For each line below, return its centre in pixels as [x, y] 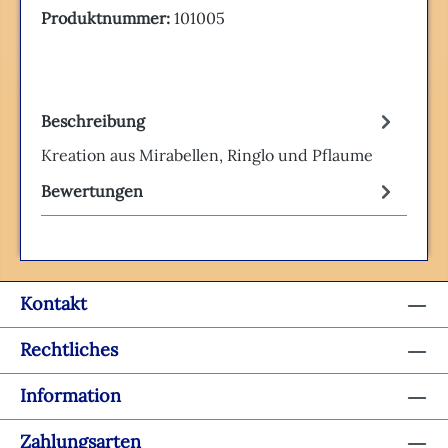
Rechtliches [69, 349]
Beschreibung [93, 120]
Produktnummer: [107, 17]
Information [70, 395]
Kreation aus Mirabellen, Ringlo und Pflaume [207, 154]
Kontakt [53, 303]
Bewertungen [92, 190]
